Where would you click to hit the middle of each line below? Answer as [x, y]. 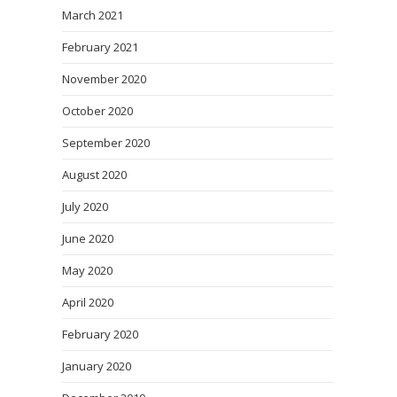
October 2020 [97, 111]
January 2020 [97, 366]
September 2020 [106, 143]
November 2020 [104, 79]
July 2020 [85, 206]
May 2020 [87, 270]
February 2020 [100, 334]
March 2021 [93, 15]
